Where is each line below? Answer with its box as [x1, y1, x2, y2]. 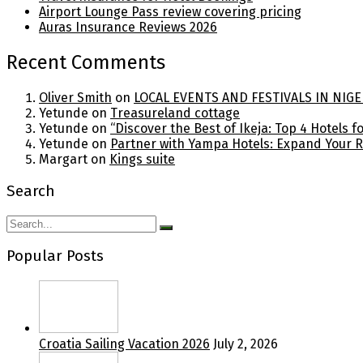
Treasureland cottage [110, 105, 240, 122]
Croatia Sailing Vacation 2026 [39, 335, 210, 352]
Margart [39, 152, 88, 168]
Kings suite [109, 152, 175, 168]
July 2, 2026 [213, 335, 278, 352]
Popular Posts [6, 247, 104, 266]
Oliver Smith [39, 90, 112, 106]
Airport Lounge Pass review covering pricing [39, 4, 301, 20]
